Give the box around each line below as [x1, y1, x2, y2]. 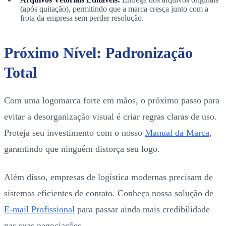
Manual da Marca [145, 127, 209, 138]
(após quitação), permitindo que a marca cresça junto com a [20, 4, 208, 13]
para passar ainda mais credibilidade [75, 204, 210, 214]
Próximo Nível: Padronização [4, 44, 193, 61]
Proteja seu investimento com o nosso [4, 127, 145, 138]
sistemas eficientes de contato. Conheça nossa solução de [4, 188, 213, 198]
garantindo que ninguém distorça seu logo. [4, 143, 160, 154]
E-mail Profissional [4, 204, 75, 214]
